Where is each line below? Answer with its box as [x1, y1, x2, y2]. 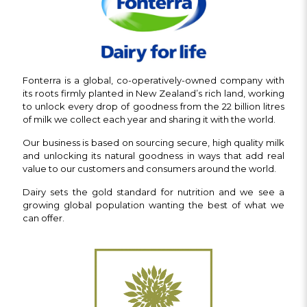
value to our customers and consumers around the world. [23, 162, 276, 174]
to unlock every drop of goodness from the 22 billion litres [23, 100, 284, 112]
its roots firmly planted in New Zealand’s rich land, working [23, 87, 284, 99]
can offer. [23, 212, 64, 223]
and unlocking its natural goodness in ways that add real [23, 149, 284, 161]
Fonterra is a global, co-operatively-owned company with [23, 74, 284, 86]
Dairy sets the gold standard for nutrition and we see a [23, 186, 284, 197]
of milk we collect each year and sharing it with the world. [23, 113, 275, 125]
